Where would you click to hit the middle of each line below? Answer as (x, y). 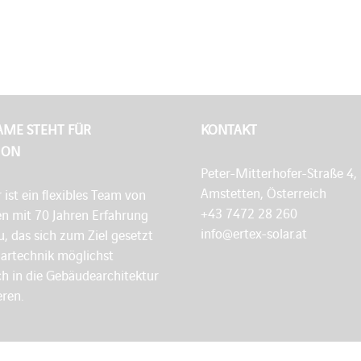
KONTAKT (228, 129)
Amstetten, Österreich (263, 193)
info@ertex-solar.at (253, 233)
